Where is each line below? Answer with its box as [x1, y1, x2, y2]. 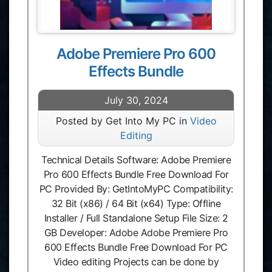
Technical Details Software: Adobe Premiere [41, 154, 231, 166]
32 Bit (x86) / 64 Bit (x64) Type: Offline [51, 197, 221, 209]
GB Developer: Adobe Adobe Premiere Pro [44, 226, 228, 239]
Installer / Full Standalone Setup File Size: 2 [44, 212, 228, 224]
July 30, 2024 [104, 94, 168, 106]
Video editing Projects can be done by [53, 256, 219, 268]
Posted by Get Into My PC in [55, 115, 190, 127]
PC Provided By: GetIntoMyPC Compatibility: [39, 183, 233, 195]
